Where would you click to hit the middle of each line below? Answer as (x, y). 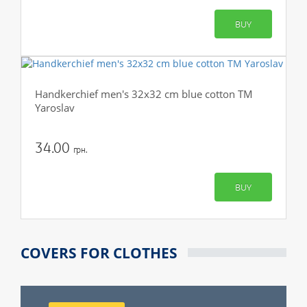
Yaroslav (55, 108)
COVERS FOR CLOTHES (99, 253)
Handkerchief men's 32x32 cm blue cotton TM (144, 94)
